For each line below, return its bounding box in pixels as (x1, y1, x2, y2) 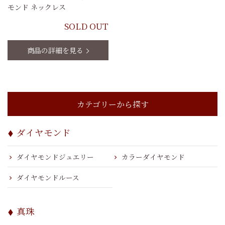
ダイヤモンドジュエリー (16, 151, 94, 162)
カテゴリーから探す (76, 98, 149, 110)
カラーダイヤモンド (121, 151, 185, 162)
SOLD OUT (64, 20, 108, 33)
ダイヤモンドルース (16, 172, 79, 183)
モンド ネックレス (8, 2, 66, 13)
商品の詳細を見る (27, 45, 84, 56)
